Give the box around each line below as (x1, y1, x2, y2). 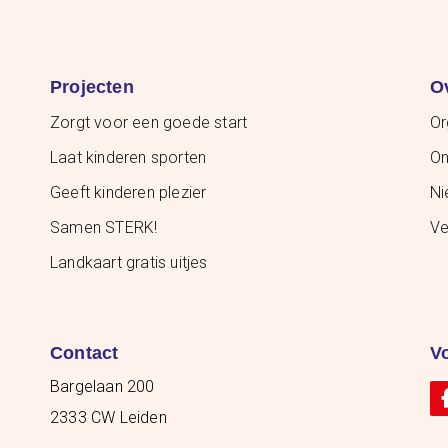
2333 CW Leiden (50, 408, 167, 428)
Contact (50, 343, 119, 364)
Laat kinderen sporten (50, 148, 207, 168)
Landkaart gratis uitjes (50, 253, 208, 273)
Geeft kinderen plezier (50, 183, 207, 203)
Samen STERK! (50, 218, 158, 238)
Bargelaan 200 (50, 377, 155, 397)
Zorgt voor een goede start (50, 113, 248, 133)
